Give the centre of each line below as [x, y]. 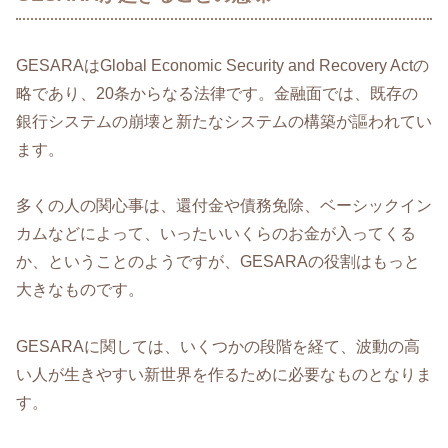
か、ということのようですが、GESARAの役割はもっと [218, 262]
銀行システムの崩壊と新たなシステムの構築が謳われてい [224, 121]
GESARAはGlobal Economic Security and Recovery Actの [222, 65]
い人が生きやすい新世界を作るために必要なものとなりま [224, 375]
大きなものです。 [80, 290]
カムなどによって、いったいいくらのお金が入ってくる [216, 234]
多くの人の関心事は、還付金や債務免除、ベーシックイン [224, 206]
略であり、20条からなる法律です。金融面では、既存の [217, 93]
